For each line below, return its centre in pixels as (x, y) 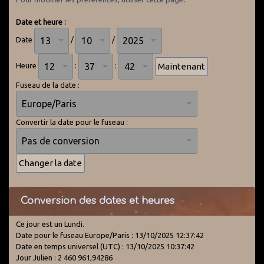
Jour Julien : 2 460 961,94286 (64, 258)
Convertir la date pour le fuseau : (72, 122)
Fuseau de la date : (48, 85)
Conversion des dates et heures (98, 201)
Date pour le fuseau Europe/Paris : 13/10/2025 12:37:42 (110, 235)
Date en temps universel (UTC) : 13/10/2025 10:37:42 (105, 246)
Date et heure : (41, 22)
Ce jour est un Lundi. (50, 224)
